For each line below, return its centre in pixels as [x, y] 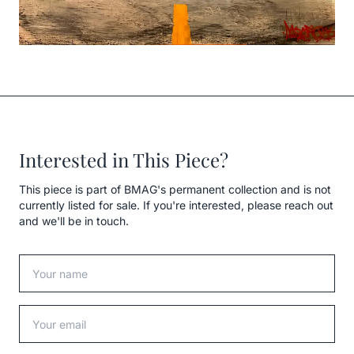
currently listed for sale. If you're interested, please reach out [176, 205]
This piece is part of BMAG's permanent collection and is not [175, 190]
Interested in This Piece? [124, 160]
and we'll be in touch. [74, 221]
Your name [50, 264]
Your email [50, 314]
